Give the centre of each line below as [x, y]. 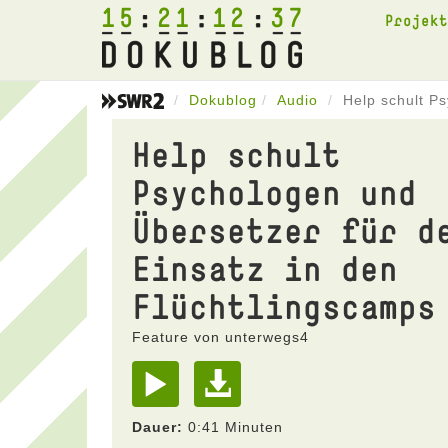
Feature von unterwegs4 [220, 337]
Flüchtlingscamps [284, 306]
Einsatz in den [265, 268]
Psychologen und [274, 192]
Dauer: [157, 427]
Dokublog [223, 100]
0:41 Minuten [233, 427]
